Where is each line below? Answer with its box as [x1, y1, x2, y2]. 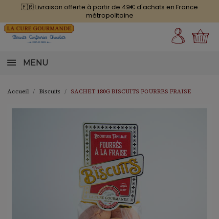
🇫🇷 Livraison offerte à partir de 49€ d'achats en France [21, 2, 198, 12]
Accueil [7, 88, 29, 96]
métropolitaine [86, 11, 133, 20]
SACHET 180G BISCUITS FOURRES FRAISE [71, 88, 191, 96]
